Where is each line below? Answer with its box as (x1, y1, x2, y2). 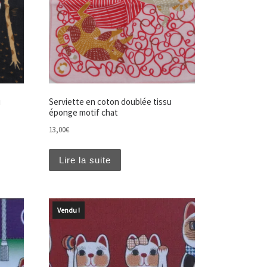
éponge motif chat (48, 107, 118, 119)
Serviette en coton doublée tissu (48, 96, 172, 108)
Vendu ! (57, 206, 80, 215)
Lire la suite (58, 154, 111, 165)
